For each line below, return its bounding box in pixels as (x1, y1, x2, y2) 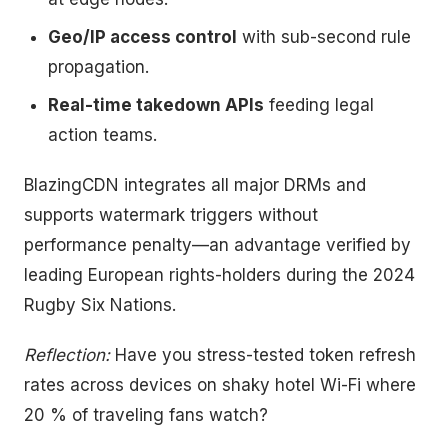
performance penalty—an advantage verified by (24, 235, 411, 255)
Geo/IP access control (48, 27, 237, 47)
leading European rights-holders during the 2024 (24, 265, 415, 285)
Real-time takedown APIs (48, 95, 264, 115)
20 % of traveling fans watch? (24, 405, 268, 425)
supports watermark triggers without (24, 205, 318, 225)
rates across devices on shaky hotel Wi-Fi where (24, 375, 416, 395)
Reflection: (24, 345, 110, 365)
